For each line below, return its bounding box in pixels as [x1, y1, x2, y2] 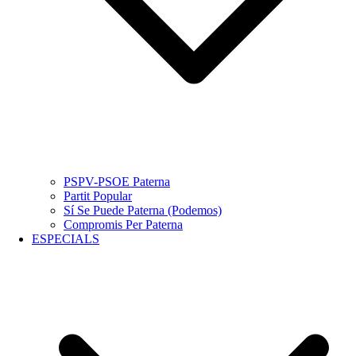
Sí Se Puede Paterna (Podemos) [64, 203, 222, 217]
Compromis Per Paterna [64, 218, 183, 231]
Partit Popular [64, 189, 132, 203]
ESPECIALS [32, 232, 99, 246]
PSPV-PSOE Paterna [64, 175, 170, 188]
